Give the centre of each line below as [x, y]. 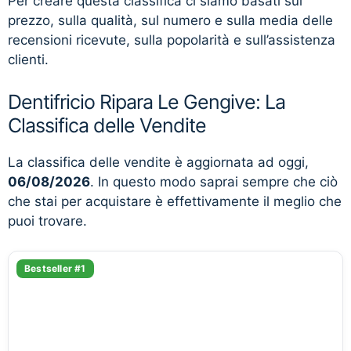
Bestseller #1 [55, 268]
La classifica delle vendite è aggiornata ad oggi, [158, 162]
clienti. [28, 60]
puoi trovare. [47, 221]
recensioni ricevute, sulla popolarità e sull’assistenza [172, 40]
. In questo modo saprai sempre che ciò [214, 181]
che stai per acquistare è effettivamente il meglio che [175, 201]
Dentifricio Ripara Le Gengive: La [147, 101]
